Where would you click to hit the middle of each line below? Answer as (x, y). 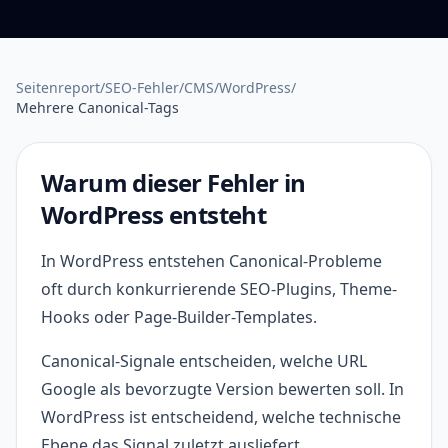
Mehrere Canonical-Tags (97, 107)
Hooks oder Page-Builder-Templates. (179, 317)
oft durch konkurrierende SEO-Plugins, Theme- (219, 289)
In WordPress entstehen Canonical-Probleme (211, 261)
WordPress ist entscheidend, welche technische (221, 417)
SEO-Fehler (142, 87)
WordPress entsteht (154, 214)
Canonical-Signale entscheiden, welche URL (204, 361)
